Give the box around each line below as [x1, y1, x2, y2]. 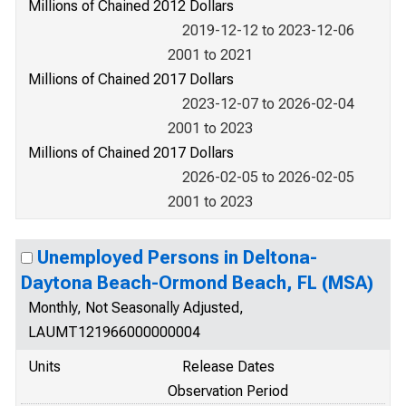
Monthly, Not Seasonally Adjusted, [28, 299, 244, 316]
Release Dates [182, 358, 275, 375]
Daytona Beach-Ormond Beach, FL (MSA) [21, 272, 373, 294]
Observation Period [168, 382, 288, 400]
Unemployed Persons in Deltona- [37, 246, 317, 268]
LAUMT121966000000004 [28, 324, 200, 341]
